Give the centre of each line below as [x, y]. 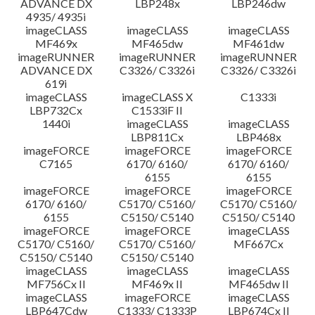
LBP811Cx [157, 137]
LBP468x [258, 137]
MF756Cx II [56, 284]
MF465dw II [258, 284]
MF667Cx [259, 244]
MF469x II [157, 284]
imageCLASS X [157, 97]
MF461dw [259, 43]
